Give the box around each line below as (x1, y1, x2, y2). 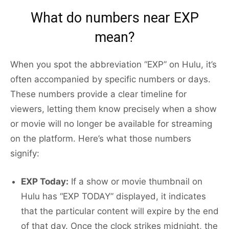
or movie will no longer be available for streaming (10, 119, 212, 129)
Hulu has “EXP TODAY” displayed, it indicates (21, 191, 206, 202)
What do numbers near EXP (30, 10, 199, 27)
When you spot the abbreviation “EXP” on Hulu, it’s (10, 59, 217, 70)
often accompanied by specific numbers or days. (10, 74, 211, 85)
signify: (10, 148, 39, 159)
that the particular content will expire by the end (21, 206, 219, 217)
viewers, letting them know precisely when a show (10, 104, 217, 114)
